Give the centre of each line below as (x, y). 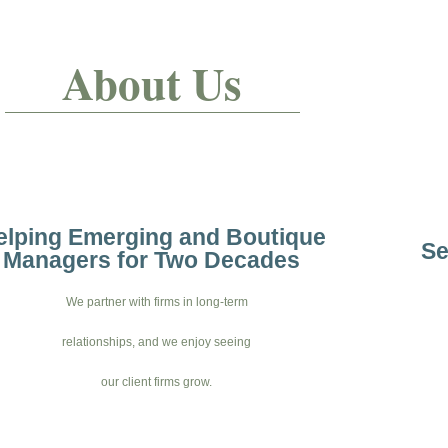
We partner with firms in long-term (156, 301)
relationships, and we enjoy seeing (157, 341)
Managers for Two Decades (152, 259)
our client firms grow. (157, 381)
